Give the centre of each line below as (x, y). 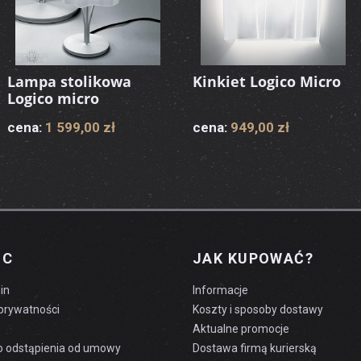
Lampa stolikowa (69, 81)
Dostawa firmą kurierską (254, 348)
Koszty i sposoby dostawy (257, 309)
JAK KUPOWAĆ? (253, 258)
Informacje (220, 290)
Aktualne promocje (241, 329)
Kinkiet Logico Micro (267, 81)
